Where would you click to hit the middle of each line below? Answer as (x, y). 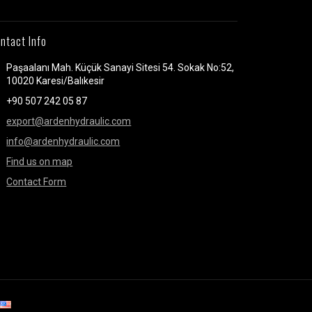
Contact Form (37, 182)
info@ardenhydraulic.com (63, 141)
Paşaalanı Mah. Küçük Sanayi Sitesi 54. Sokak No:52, (120, 68)
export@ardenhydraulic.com (69, 121)
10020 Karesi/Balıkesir (56, 81)
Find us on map (40, 162)
